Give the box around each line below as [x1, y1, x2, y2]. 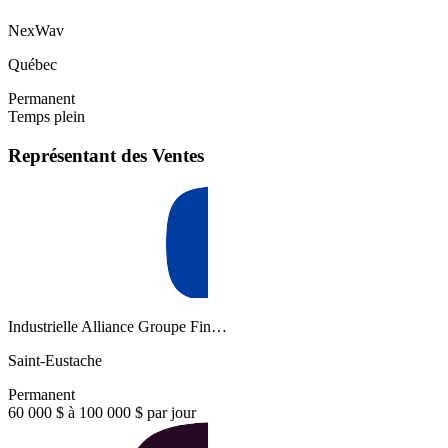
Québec [8, 56, 57, 74]
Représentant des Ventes [8, 144, 204, 166]
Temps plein [8, 108, 85, 126]
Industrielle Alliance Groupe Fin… [8, 317, 227, 335]
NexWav [8, 22, 64, 40]
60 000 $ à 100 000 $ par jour [8, 403, 196, 421]
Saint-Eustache [8, 351, 102, 369]
